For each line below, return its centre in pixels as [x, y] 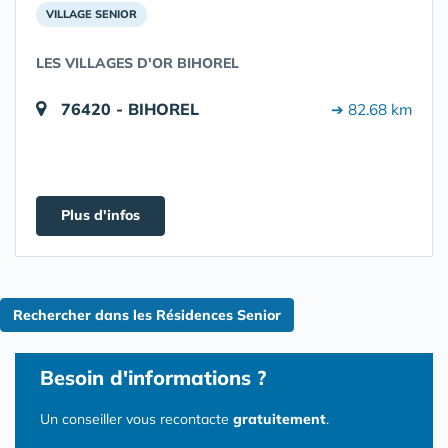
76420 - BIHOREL [130, 109]
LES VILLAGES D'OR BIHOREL [137, 63]
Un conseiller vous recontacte [136, 419]
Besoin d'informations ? [153, 377]
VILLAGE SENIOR [91, 14]
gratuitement [279, 419]
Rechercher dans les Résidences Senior [147, 315]
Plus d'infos [100, 215]
